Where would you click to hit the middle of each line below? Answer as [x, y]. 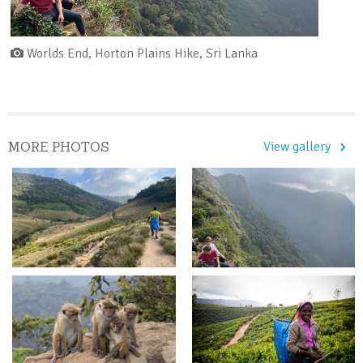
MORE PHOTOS [59, 147]
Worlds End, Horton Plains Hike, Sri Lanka [140, 53]
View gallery [297, 147]
